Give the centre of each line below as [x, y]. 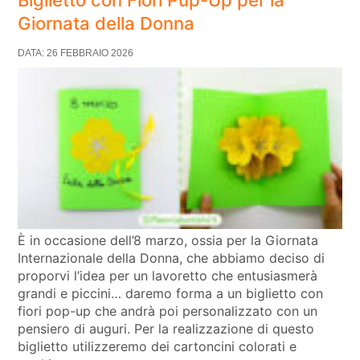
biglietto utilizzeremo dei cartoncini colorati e [157, 347]
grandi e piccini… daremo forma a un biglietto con [171, 294]
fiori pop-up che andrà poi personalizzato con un [168, 311]
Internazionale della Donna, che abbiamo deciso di [172, 258]
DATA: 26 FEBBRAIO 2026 [76, 53]
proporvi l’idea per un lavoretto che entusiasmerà [168, 276]
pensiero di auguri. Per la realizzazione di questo [166, 329]
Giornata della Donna [106, 23]
